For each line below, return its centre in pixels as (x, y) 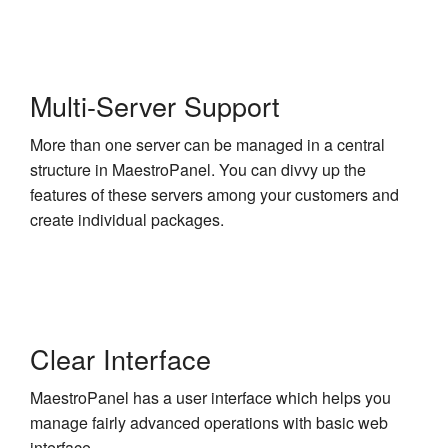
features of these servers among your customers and (214, 195)
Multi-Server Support (155, 106)
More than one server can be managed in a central (207, 145)
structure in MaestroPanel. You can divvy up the (198, 170)
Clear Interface (120, 358)
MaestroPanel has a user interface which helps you (210, 397)
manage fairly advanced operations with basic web (209, 422)
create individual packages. (127, 220)
